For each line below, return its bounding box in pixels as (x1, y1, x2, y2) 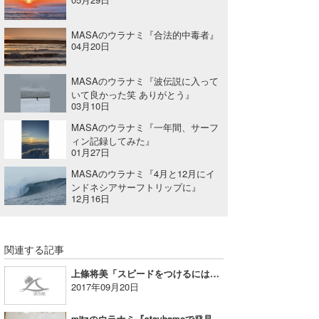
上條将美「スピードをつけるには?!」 (210, 266, 220, 280)
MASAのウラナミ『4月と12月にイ (71, 166, 216, 180)
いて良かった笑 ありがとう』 (71, 87, 195, 101)
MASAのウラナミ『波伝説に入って (71, 73, 219, 88)
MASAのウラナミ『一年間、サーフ (71, 120, 219, 134)
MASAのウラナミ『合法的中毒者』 (71, 27, 219, 41)
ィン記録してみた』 (71, 133, 155, 147)
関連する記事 (4, 241, 65, 256)
